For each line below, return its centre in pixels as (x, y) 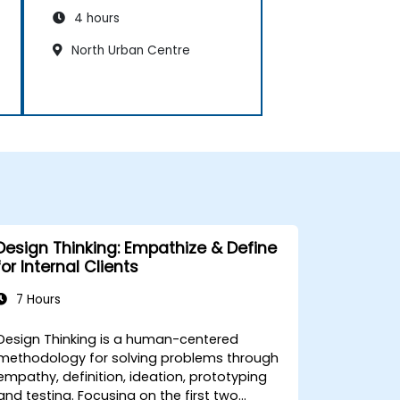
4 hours (95, 19)
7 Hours (36, 299)
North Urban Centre (129, 51)
